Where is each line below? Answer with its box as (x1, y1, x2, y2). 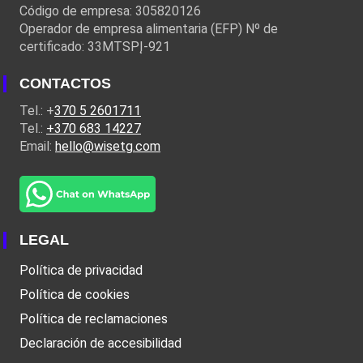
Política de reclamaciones (19, 311, 168, 327)
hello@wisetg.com (55, 139, 160, 155)
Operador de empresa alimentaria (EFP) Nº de (19, 21, 278, 37)
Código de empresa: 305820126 (19, 3, 201, 19)
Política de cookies (19, 287, 130, 303)
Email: (19, 139, 55, 155)
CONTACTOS (19, 75, 111, 92)
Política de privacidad (19, 263, 143, 279)
